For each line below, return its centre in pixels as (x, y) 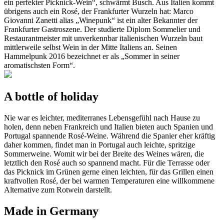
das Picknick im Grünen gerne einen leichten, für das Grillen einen (109, 171)
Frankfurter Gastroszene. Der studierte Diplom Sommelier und (102, 29)
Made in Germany (51, 211)
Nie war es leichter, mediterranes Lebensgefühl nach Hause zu (102, 117)
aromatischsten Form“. (39, 65)
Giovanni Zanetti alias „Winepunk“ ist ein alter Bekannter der (101, 20)
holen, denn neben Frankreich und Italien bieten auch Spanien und (108, 126)
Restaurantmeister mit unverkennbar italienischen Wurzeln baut (103, 38)
